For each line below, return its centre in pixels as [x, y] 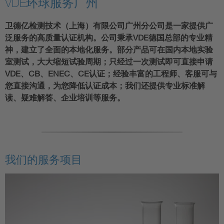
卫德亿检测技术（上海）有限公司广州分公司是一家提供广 [109, 25]
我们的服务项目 [43, 160]
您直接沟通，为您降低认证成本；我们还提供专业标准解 [105, 85]
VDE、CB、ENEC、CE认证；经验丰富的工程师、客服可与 [111, 73]
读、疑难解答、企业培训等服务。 [65, 97]
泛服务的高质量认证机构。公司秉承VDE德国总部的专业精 [109, 37]
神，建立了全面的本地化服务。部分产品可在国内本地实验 [109, 49]
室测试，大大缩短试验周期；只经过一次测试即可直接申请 [109, 61]
